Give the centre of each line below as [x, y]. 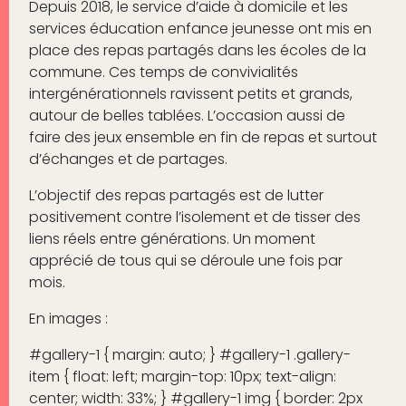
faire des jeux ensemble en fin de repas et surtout [203, 137]
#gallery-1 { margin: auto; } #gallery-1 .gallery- [189, 354]
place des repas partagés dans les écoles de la [197, 50]
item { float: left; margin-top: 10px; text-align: [182, 376]
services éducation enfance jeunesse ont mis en [200, 28]
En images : [68, 318]
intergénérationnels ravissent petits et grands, [190, 93]
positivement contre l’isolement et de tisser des [194, 217]
